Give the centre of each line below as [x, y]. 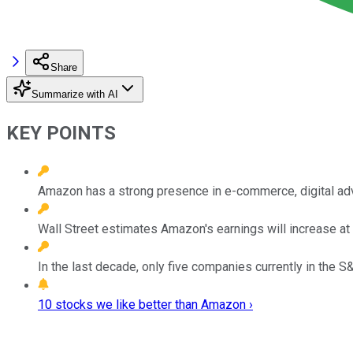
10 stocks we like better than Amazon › [145, 304]
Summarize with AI [75, 94]
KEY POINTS [61, 133]
